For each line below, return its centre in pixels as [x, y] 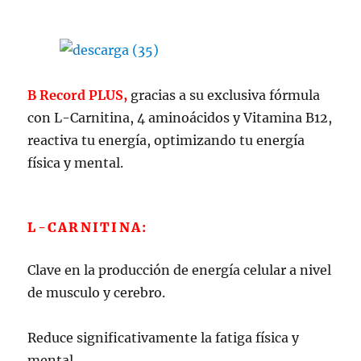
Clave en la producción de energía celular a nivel [180, 270]
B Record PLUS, [78, 95]
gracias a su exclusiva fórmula [224, 95]
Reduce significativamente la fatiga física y [164, 337]
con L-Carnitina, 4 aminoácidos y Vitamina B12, [180, 117]
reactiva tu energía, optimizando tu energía [166, 140]
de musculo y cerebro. [97, 292]
